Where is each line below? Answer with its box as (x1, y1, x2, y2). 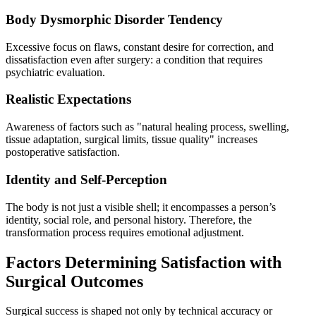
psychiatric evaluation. (6, 66, 105, 78)
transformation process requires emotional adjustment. (6, 226, 244, 238)
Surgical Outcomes (6, 272, 143, 291)
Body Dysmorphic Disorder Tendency (6, 12, 223, 27)
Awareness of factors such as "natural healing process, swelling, (6, 121, 289, 133)
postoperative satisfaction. (6, 146, 120, 159)
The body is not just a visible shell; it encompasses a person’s (6, 200, 276, 213)
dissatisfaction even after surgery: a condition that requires (6, 53, 262, 66)
